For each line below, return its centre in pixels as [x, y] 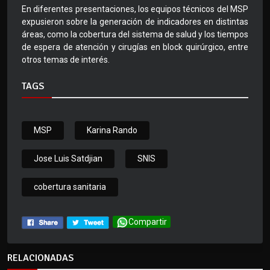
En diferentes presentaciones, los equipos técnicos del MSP [135, 9]
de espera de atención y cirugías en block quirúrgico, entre [135, 47]
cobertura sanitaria [70, 187]
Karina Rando [112, 130]
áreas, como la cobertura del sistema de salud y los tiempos [135, 35]
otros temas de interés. [66, 60]
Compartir [148, 222]
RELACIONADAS [40, 258]
